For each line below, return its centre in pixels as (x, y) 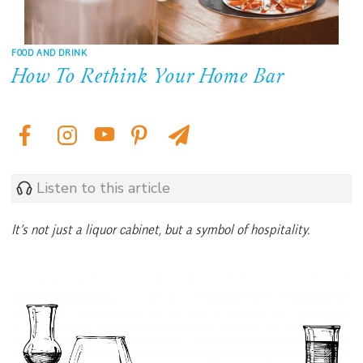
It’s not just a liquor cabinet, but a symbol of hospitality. (160, 229)
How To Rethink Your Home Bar (148, 77)
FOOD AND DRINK (49, 52)
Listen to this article (103, 188)
